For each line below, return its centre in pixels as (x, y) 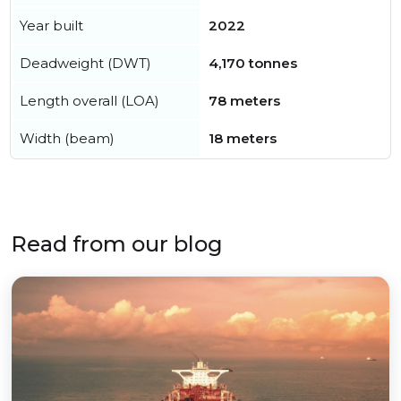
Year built (51, 26)
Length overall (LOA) (90, 101)
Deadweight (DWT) (85, 64)
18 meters (243, 139)
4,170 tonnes (253, 64)
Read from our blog (117, 244)
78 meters (244, 101)
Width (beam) (67, 139)
